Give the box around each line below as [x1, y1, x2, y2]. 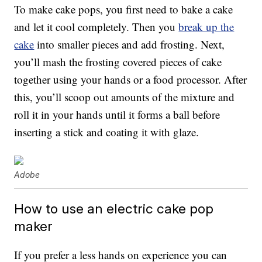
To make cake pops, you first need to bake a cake [14, 2, 233, 17]
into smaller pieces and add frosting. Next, [34, 37, 225, 52]
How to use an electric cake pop [14, 201, 214, 217]
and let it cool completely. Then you [14, 19, 179, 35]
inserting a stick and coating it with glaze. [14, 125, 199, 140]
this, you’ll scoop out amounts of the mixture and [14, 89, 235, 105]
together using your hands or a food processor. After [14, 72, 247, 87]
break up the [178, 19, 235, 35]
